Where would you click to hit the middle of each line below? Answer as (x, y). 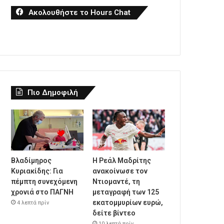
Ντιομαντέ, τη (116, 181)
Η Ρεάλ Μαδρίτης (122, 160)
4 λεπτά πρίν (33, 202)
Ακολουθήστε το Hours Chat (80, 12)
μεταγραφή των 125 (126, 192)
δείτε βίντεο (114, 213)
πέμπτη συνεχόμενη (44, 181)
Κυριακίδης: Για (37, 171)
